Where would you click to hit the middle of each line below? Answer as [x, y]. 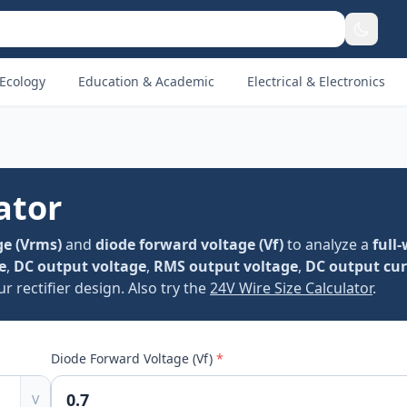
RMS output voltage [226, 266]
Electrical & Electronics [316, 81]
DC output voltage [80, 266]
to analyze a [328, 244]
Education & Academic [146, 81]
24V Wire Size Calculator [291, 288]
